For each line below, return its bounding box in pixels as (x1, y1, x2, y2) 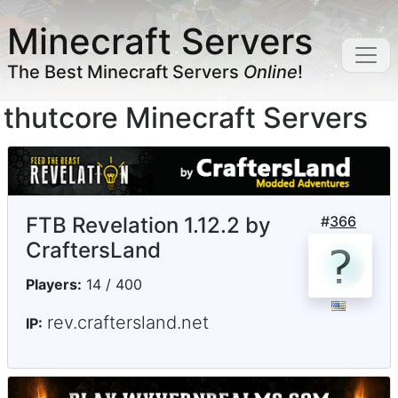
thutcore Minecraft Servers (4, 100, 368, 135)
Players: (26, 275, 82, 294)
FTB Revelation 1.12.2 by (26, 212, 271, 239)
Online (243, 61, 298, 83)
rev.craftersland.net (47, 312, 209, 334)
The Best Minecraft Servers (7, 61, 243, 83)
